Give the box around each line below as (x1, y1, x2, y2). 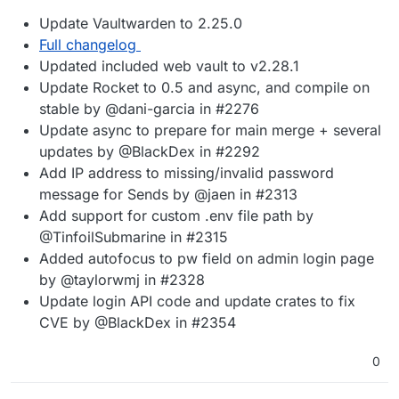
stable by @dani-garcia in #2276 (39, 100, 259, 118)
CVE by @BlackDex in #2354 (39, 313, 236, 332)
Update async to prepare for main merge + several (39, 121, 381, 140)
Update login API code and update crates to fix (39, 292, 355, 311)
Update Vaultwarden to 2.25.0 (39, 14, 242, 33)
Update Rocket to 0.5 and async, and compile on (39, 78, 370, 97)
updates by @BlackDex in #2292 (39, 142, 260, 161)
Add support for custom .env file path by (39, 207, 313, 225)
